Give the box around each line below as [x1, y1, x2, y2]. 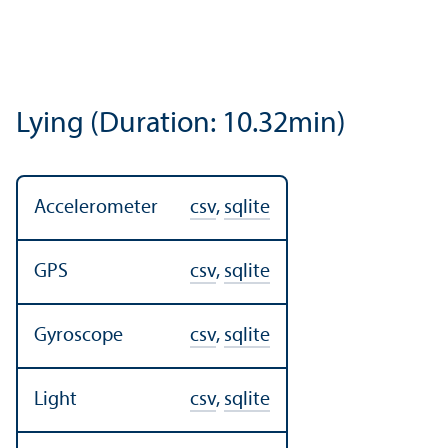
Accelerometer [34, 197, 158, 218]
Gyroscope [34, 325, 123, 346]
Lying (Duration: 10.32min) [16, 108, 346, 140]
